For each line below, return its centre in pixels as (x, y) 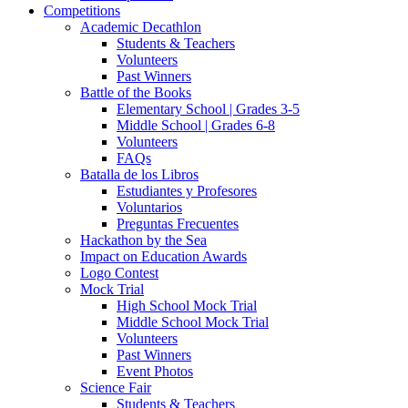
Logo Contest (119, 273)
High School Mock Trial (187, 306)
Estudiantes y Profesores (187, 191)
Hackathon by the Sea (143, 240)
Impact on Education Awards (163, 256)
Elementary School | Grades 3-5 (208, 109)
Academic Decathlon (141, 27)
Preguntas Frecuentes (178, 224)
